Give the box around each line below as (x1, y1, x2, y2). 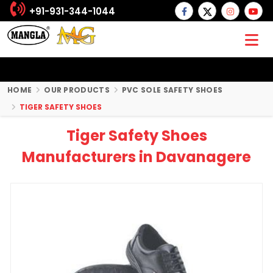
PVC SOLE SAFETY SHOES (121, 85, 223, 95)
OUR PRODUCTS (44, 85, 110, 95)
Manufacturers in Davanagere (22, 147, 251, 167)
